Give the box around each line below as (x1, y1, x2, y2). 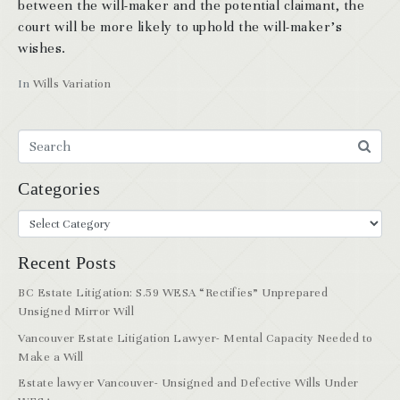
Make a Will (18, 349, 84, 364)
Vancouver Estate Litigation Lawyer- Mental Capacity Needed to (18, 330, 373, 346)
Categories (18, 179, 100, 199)
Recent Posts (18, 253, 116, 273)
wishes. (18, 40, 66, 57)
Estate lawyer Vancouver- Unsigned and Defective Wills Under (18, 376, 359, 391)
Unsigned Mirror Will (18, 304, 134, 320)
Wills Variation (32, 77, 111, 92)
